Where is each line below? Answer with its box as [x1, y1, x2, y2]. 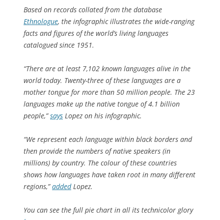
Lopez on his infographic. [63, 111, 142, 121]
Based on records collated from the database [24, 5, 162, 15]
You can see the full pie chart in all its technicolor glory [24, 205, 193, 215]
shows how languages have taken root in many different [24, 170, 195, 180]
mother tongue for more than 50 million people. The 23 [24, 87, 195, 97]
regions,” [24, 182, 52, 192]
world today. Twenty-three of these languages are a [24, 76, 181, 85]
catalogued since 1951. [24, 40, 94, 50]
